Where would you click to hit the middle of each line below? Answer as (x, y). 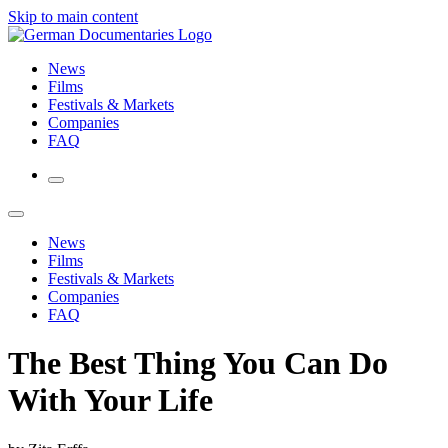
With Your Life (110, 400)
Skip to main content (73, 16)
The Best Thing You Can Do (198, 363)
